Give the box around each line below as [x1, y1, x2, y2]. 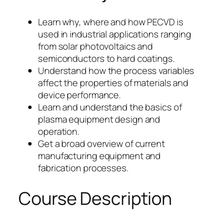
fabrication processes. [38, 162, 128, 175]
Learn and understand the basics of [38, 101, 182, 114]
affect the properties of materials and [38, 76, 189, 90]
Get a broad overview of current [38, 137, 165, 150]
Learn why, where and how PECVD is [38, 16, 183, 29]
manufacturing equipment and [38, 149, 161, 163]
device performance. [38, 89, 121, 102]
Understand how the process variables [38, 64, 195, 77]
